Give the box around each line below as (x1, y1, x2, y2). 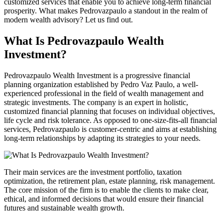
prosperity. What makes (4, 6, 80, 15)
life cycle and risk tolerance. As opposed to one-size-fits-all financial (4, 115, 217, 124)
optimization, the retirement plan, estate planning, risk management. (4, 176, 215, 185)
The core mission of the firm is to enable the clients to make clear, (4, 185, 209, 194)
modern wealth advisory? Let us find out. (4, 15, 133, 24)
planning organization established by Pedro (4, 80, 141, 89)
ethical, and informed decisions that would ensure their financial (4, 194, 204, 203)
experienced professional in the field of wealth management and (4, 89, 204, 98)
